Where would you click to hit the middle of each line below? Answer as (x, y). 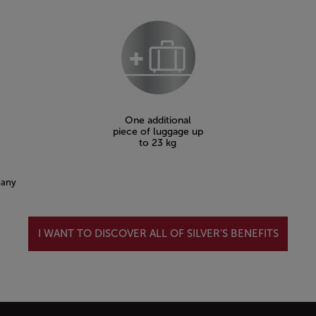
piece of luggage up (158, 131)
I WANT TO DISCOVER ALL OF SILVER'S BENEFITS (158, 234)
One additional (158, 120)
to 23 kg (158, 142)
